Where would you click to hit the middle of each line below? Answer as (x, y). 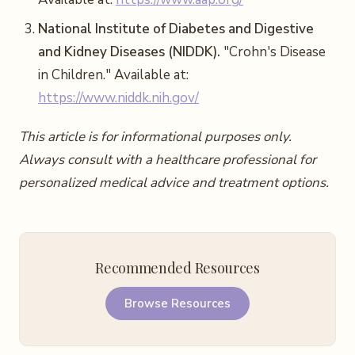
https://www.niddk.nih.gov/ (118, 98)
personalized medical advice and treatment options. (174, 183)
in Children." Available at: (113, 75)
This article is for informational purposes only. (155, 137)
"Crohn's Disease (273, 52)
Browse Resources (177, 303)
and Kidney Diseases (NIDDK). (129, 52)
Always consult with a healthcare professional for (168, 160)
